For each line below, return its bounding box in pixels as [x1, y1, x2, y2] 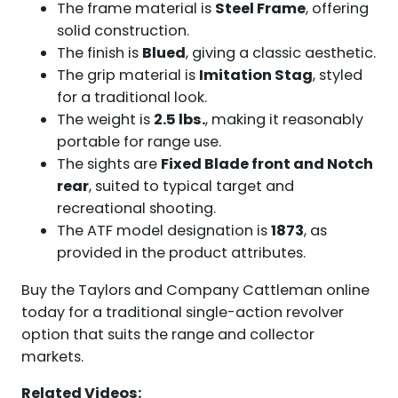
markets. [20, 346, 84, 367]
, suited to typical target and [88, 176, 294, 197]
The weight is [56, 109, 154, 131]
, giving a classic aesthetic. [185, 43, 376, 64]
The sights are [56, 154, 161, 175]
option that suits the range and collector [20, 323, 314, 345]
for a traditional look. [56, 87, 207, 108]
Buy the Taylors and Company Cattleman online [20, 279, 370, 300]
